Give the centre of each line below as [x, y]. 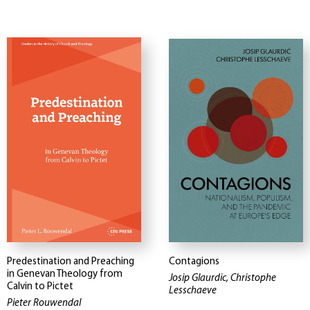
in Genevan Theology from [65, 275]
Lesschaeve [193, 291]
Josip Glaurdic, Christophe [222, 279]
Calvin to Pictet [40, 287]
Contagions [194, 262]
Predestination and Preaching [71, 262]
